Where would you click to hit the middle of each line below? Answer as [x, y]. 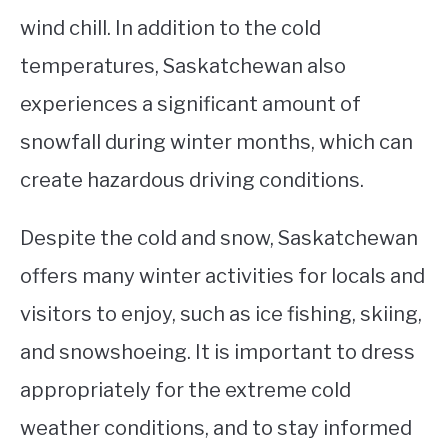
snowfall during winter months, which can [216, 142]
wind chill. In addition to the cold [170, 28]
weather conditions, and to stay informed [216, 428]
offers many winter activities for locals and [222, 276]
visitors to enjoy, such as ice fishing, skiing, [221, 314]
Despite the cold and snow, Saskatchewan [219, 238]
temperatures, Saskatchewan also [183, 66]
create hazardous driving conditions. [192, 180]
